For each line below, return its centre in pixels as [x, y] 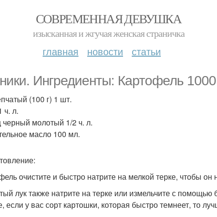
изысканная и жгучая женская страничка [108, 33]
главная [61, 51]
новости [105, 51]
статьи [146, 51]
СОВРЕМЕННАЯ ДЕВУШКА [108, 18]
